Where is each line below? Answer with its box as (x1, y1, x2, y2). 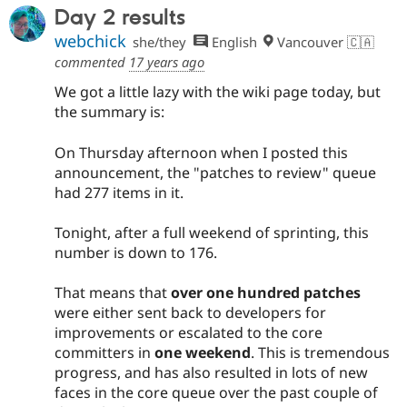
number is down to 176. (55, 242, 217, 263)
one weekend (154, 342, 251, 362)
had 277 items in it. (55, 182, 184, 203)
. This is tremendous (251, 342, 390, 362)
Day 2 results (55, 5, 185, 33)
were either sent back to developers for (55, 302, 326, 323)
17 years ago (129, 53, 204, 72)
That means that (55, 282, 171, 303)
